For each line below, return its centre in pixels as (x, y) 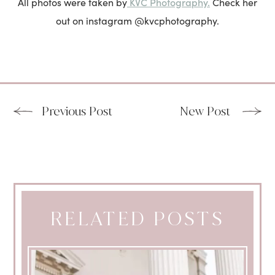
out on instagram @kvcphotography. (137, 20)
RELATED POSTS (137, 219)
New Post (206, 111)
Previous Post (77, 111)
